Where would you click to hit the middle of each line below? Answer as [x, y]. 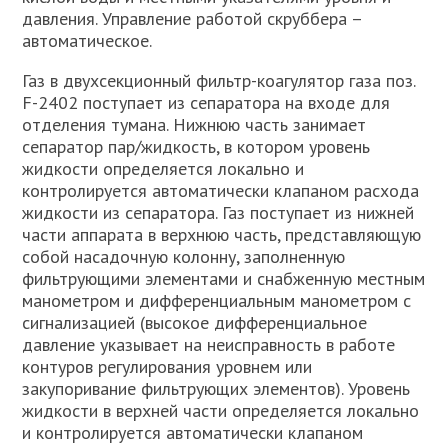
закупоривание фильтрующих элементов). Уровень [216, 388]
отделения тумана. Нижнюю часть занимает [194, 124]
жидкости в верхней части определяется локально [221, 410]
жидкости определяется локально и [163, 168]
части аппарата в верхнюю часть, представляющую [222, 234]
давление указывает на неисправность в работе [209, 344]
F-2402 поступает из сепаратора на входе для [206, 102]
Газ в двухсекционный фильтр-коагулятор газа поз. [219, 80]
